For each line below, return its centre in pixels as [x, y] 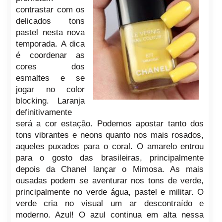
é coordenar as [50, 55]
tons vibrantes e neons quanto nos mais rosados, [110, 135]
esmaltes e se [50, 78]
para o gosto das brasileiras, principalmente [110, 158]
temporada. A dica [50, 44]
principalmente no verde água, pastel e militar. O [110, 192]
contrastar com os [50, 10]
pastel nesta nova [50, 33]
